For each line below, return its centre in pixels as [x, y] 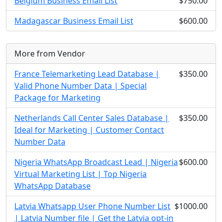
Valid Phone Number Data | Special [81, 86]
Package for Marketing [57, 98]
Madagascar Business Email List [74, 21]
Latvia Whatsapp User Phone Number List [92, 206]
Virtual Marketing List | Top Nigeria [81, 174]
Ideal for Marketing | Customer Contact [89, 130]
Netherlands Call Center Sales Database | [92, 118]
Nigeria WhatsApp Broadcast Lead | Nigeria [96, 162]
